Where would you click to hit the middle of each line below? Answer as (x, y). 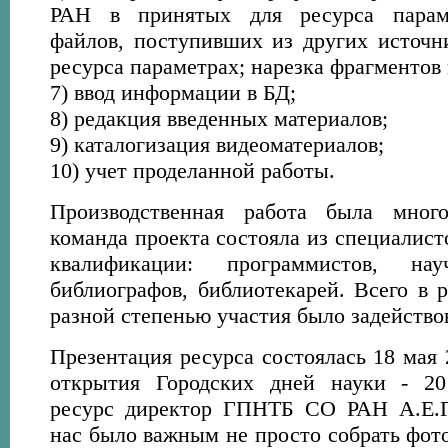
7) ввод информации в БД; (173, 92)
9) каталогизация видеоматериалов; (217, 144)
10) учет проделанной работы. (192, 170)
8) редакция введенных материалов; (219, 118)
